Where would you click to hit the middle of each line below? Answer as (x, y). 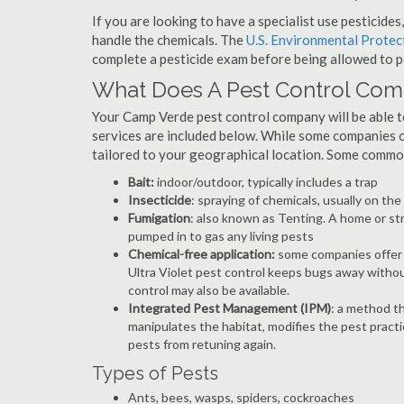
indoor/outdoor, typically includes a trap (266, 182)
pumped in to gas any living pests (221, 236)
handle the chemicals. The (169, 40)
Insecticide (160, 200)
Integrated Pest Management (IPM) (230, 308)
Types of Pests (155, 373)
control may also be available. (209, 290)
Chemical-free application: (203, 254)
